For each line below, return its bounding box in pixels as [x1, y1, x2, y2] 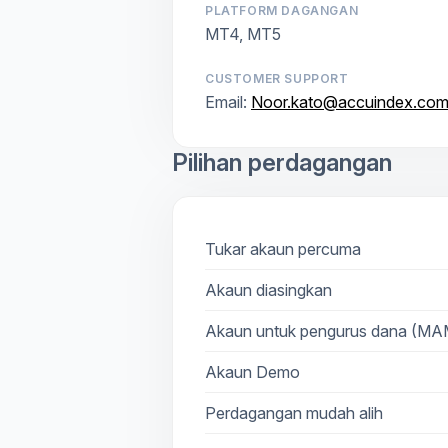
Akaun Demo [205, 362, 300, 383]
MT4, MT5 [205, 23, 281, 44]
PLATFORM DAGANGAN [205, 2, 359, 18]
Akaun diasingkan [205, 280, 332, 301]
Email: [205, 91, 251, 112]
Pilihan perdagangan [172, 147, 392, 177]
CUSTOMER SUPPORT [205, 70, 349, 86]
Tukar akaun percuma [205, 239, 361, 260]
